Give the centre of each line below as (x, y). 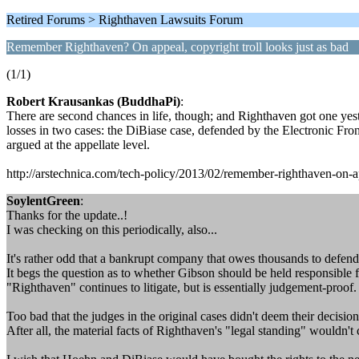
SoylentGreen (43, 201)
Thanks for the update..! (67, 215)
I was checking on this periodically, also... (112, 230)
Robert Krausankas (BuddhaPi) (93, 101)
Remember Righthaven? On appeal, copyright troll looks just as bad (177, 47)
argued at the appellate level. (78, 145)
